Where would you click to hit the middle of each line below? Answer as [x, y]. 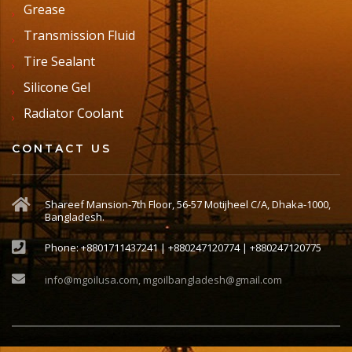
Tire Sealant [59, 62]
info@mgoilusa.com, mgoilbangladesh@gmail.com [163, 280]
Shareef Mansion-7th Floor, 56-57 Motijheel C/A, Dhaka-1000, [188, 205]
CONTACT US [62, 149]
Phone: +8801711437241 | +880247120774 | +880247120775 [183, 248]
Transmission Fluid [79, 36]
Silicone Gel [57, 88]
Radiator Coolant [73, 114]
